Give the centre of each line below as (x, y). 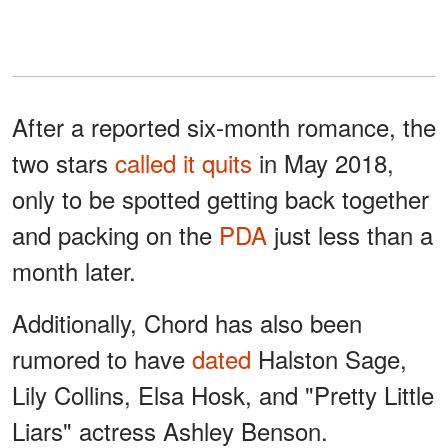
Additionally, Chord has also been (187, 322)
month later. (74, 270)
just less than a (350, 234)
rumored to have (102, 358)
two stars (63, 162)
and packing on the (115, 234)
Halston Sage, (329, 358)
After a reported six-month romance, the (224, 126)
